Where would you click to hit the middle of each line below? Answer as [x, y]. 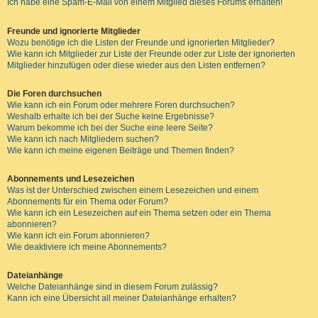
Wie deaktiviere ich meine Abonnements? [87, 247]
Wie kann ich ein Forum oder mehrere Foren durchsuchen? [121, 105]
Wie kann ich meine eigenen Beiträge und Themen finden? [121, 150]
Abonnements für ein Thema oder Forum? [88, 201]
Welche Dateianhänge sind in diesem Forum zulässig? [113, 287]
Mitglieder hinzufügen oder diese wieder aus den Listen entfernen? [136, 65]
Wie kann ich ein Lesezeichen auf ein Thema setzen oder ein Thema [139, 213]
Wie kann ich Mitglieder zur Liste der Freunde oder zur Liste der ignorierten [151, 54]
